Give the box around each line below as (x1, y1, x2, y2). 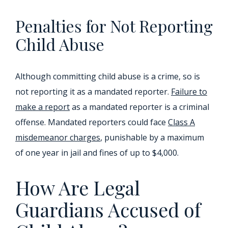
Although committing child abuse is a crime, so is (15, 71, 200, 82)
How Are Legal (15, 175, 140, 201)
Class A (168, 117, 195, 128)
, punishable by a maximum (100, 132, 204, 143)
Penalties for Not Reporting (15, 15, 213, 37)
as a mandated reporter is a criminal (70, 101, 209, 112)
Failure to (171, 86, 207, 97)
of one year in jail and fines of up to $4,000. (15, 147, 179, 158)
